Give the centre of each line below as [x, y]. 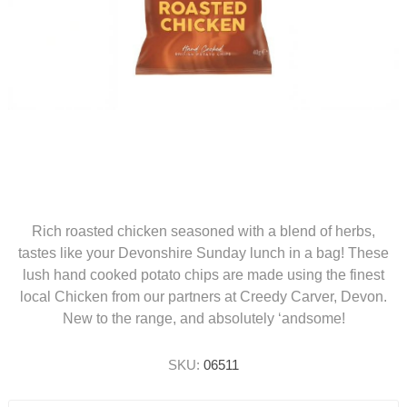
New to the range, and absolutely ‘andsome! [203, 319]
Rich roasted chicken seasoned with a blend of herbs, [203, 232]
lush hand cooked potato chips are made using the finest [203, 275]
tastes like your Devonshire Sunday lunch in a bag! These [203, 253]
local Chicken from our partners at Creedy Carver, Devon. [203, 297]
